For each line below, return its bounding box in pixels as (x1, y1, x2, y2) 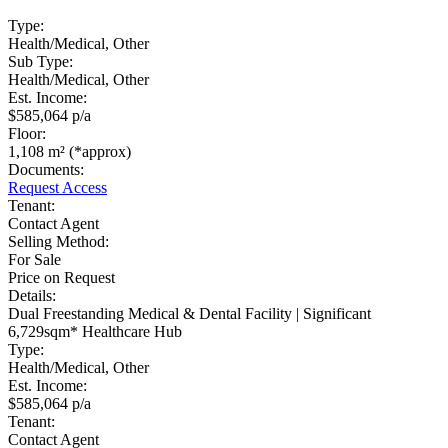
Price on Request (8, 268, 115, 286)
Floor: (8, 124, 46, 142)
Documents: (8, 160, 84, 178)
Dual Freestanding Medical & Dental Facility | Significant (8, 304, 371, 322)
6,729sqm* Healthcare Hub (8, 322, 182, 340)
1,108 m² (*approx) (8, 142, 131, 160)
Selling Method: (8, 232, 109, 250)
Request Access (8, 178, 107, 196)
